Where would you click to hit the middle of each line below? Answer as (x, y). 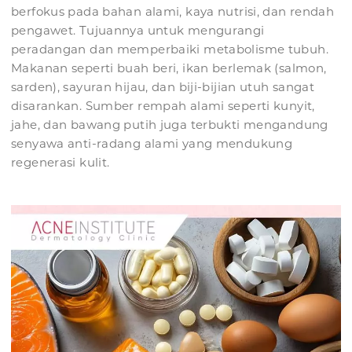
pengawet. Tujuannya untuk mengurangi (138, 31)
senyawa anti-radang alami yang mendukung (152, 144)
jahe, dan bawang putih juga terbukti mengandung (170, 125)
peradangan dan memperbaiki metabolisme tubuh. (170, 49)
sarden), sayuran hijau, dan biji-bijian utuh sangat (163, 87)
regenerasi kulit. (60, 163)
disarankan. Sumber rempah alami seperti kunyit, (163, 106)
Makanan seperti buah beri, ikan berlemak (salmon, (169, 68)
